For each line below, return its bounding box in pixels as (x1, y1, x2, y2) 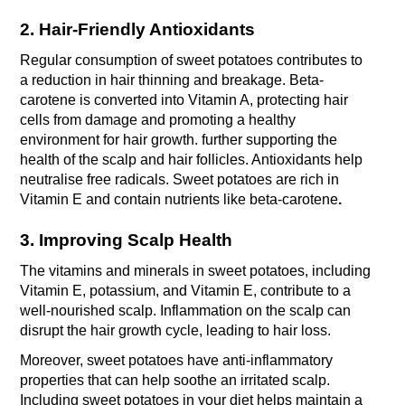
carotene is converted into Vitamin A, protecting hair (20, 92, 349, 108)
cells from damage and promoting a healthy (20, 112, 297, 128)
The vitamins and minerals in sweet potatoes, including (20, 263, 372, 278)
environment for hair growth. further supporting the (20, 132, 338, 148)
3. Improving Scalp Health (20, 231, 233, 250)
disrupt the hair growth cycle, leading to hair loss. (20, 323, 335, 338)
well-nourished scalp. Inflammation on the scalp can (20, 303, 352, 318)
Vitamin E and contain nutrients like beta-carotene (20, 192, 339, 208)
